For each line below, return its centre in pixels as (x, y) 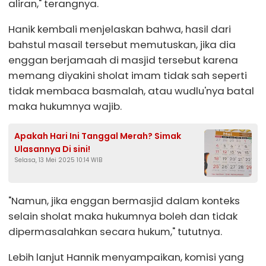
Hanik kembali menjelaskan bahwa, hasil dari (120, 29)
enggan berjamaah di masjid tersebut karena (123, 60)
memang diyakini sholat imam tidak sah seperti (128, 75)
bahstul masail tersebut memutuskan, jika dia (122, 44)
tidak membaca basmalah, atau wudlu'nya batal (131, 91)
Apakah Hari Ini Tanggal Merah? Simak (98, 136)
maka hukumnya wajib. (65, 106)
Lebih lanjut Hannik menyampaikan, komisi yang (126, 257)
